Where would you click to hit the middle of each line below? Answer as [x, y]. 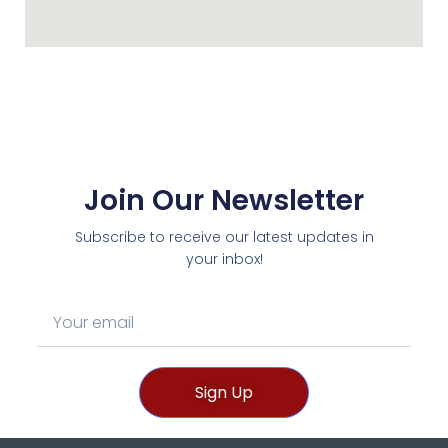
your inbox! [224, 259]
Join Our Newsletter [224, 201]
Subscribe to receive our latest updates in [224, 237]
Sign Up [224, 393]
